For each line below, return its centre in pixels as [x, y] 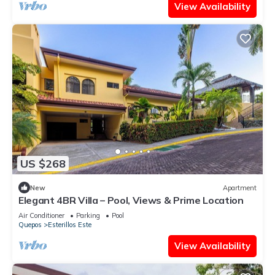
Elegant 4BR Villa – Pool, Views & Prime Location [131, 200]
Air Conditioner [41, 216]
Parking [88, 216]
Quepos [30, 225]
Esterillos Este [70, 225]
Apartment [240, 188]
